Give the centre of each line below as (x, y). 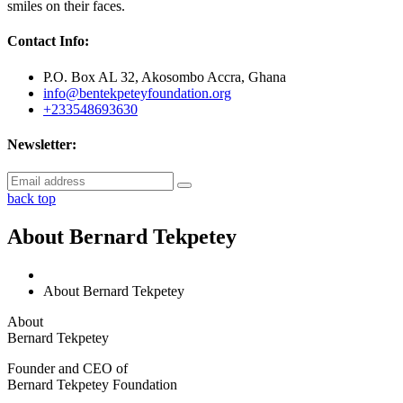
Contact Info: (48, 41)
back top (31, 199)
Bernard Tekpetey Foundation (92, 384)
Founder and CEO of (67, 368)
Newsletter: (42, 144)
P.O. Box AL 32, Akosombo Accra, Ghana (165, 76)
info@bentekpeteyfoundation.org (137, 93)
